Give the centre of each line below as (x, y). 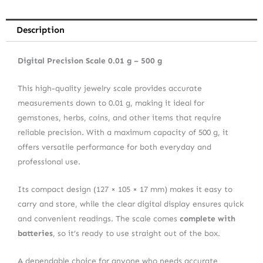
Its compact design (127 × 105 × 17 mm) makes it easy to (125, 189)
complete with (208, 218)
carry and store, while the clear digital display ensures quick (131, 204)
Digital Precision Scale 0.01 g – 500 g (90, 60)
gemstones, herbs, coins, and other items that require (119, 117)
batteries (35, 233)
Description (41, 30)
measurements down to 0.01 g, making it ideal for (111, 103)
